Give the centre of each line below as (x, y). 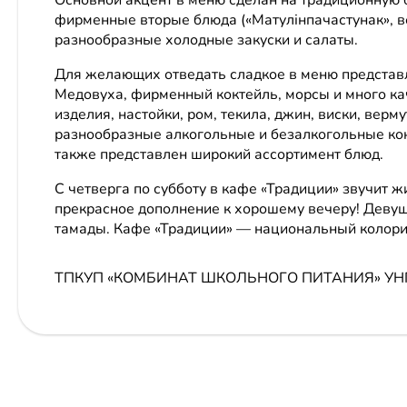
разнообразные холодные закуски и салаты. (206, 40)
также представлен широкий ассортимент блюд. (219, 154)
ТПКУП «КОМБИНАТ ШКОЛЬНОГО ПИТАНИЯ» (219, 278)
